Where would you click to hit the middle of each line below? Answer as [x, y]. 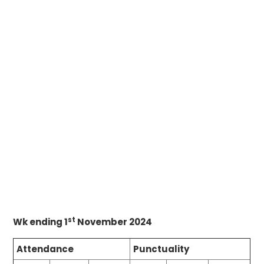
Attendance [45, 249]
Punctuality [161, 249]
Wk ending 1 [41, 222]
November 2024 [114, 222]
